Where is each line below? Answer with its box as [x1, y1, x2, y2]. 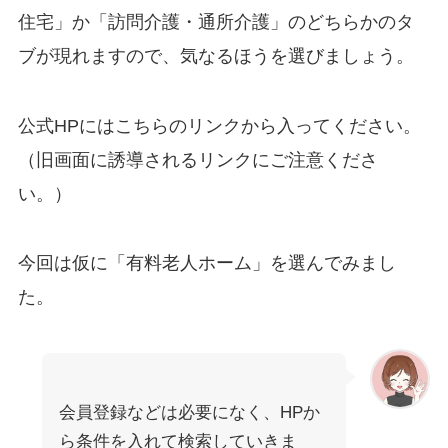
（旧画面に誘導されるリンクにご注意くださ [17, 149, 378, 170]
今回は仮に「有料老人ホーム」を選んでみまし [17, 253, 396, 274]
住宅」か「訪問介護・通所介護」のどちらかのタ [17, 11, 414, 32]
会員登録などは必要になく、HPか [58, 403, 320, 423]
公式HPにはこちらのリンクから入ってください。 [17, 115, 421, 136]
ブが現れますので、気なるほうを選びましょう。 [17, 45, 414, 66]
